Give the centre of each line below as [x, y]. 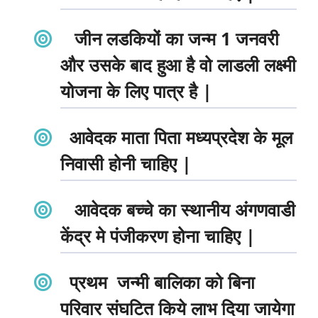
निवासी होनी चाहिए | [126, 163]
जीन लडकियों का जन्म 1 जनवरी [174, 38]
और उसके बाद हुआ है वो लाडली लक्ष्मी [178, 64]
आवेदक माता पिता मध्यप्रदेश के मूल [181, 137]
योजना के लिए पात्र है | [136, 91]
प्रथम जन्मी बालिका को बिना [162, 281]
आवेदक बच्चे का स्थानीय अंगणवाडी [182, 209]
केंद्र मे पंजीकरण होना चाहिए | [158, 235]
